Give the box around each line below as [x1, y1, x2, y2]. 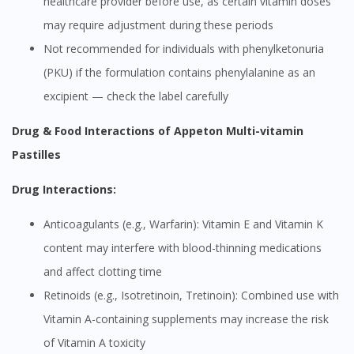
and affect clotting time [43, 264, 162, 280]
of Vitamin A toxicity [43, 335, 145, 351]
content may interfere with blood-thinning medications [43, 240, 322, 256]
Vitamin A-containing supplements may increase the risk [43, 311, 329, 327]
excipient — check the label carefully [43, 88, 228, 104]
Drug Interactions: [20, 182, 116, 198]
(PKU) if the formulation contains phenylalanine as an [43, 65, 315, 81]
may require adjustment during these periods [43, 17, 273, 33]
